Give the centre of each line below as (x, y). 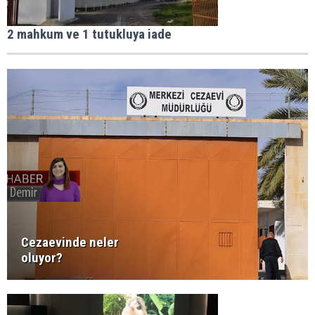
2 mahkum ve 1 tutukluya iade (89, 34)
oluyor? (42, 258)
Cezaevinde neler (70, 243)
